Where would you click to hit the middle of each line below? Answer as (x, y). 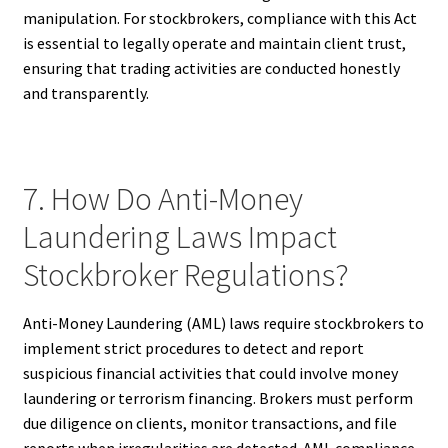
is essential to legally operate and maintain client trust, (214, 43)
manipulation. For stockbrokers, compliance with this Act (219, 18)
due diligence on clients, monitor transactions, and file (209, 422)
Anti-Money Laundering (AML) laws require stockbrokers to (223, 322)
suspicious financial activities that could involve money (210, 372)
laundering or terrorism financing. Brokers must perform (217, 397)
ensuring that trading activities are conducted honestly (211, 68)
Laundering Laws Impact (179, 236)
